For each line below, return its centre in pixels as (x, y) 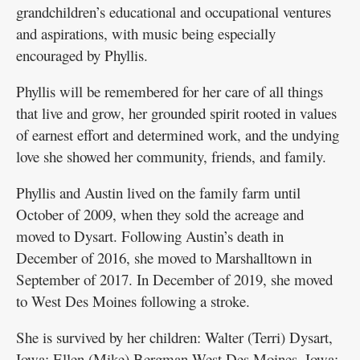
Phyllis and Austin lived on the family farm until (158, 192)
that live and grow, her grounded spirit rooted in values (176, 112)
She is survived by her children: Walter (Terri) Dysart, (174, 337)
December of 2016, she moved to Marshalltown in (164, 257)
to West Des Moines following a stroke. (133, 301)
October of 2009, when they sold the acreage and (160, 214)
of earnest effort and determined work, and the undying (178, 134)
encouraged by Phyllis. (82, 55)
